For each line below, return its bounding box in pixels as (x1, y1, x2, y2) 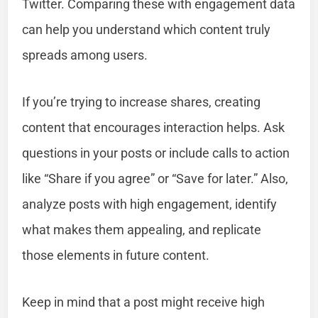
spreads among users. (22, 47, 148, 62)
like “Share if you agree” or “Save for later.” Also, (22, 170, 289, 186)
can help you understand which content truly (22, 21, 271, 37)
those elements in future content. (22, 247, 210, 263)
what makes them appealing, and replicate (22, 221, 262, 237)
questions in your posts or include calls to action (22, 145, 290, 160)
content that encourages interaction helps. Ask (22, 119, 285, 135)
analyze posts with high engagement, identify (22, 196, 278, 212)
